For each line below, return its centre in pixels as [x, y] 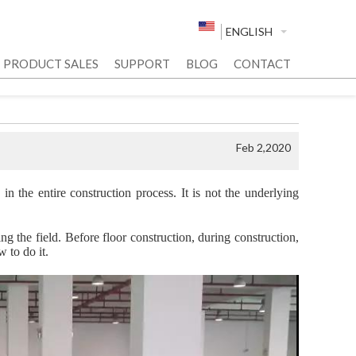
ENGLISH [249, 31]
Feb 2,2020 [263, 147]
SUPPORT [142, 64]
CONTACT [262, 64]
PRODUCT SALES [51, 64]
